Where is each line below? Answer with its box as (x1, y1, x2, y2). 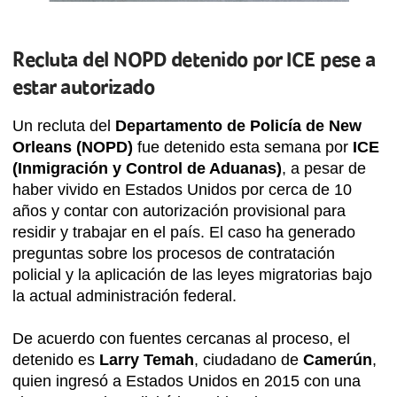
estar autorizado (12, 75, 154, 99)
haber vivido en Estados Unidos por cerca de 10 (12, 181, 352, 199)
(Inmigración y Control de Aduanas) (12, 160, 282, 178)
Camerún (303, 351, 372, 370)
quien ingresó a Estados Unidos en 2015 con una (12, 372, 361, 391)
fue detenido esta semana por (133, 138, 353, 157)
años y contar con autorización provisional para (12, 202, 346, 221)
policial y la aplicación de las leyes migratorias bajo (12, 266, 372, 284)
